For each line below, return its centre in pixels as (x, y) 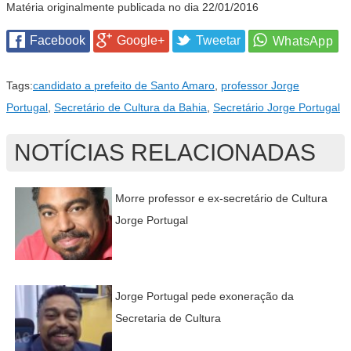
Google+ (141, 41)
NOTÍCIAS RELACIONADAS (165, 153)
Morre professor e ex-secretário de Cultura (221, 199)
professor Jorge (260, 86)
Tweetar (218, 41)
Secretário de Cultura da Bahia (130, 108)
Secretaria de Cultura (168, 318)
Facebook (58, 41)
